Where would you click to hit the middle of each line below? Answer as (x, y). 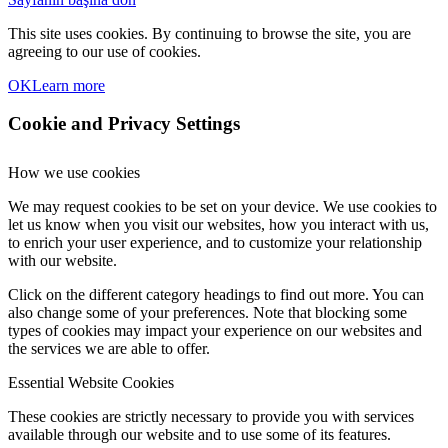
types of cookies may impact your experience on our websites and (215, 331)
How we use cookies (74, 173)
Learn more (68, 85)
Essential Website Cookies (91, 383)
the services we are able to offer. (109, 349)
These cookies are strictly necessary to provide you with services (211, 417)
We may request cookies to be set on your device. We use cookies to (222, 207)
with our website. (62, 261)
